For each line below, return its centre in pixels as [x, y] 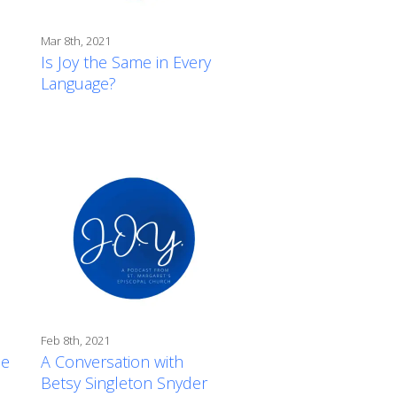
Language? [78, 83]
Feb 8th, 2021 [75, 340]
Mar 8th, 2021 [76, 40]
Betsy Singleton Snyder [124, 382]
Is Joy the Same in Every [126, 62]
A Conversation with [112, 361]
